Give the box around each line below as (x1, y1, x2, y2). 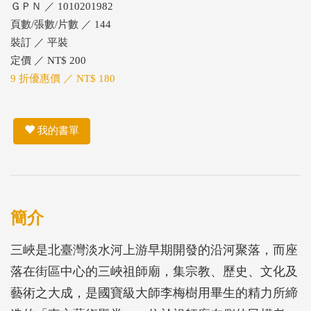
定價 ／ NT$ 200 (10, 55, 86, 66)
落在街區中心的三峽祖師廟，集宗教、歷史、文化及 (10, 264, 298, 278)
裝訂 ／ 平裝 (10, 37, 68, 48)
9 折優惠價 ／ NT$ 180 (10, 73, 115, 84)
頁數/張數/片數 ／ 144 (10, 19, 111, 30)
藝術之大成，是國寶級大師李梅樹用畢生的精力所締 (10, 285, 298, 300)
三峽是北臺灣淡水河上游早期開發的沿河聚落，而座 (10, 242, 298, 257)
